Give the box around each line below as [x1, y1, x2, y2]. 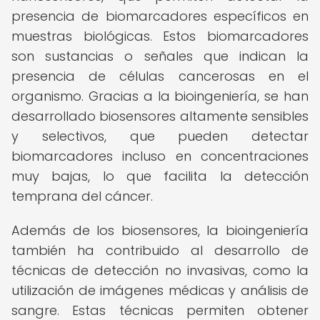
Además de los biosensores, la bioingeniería [11, 221, 309, 239]
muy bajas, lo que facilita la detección [11, 167, 309, 185]
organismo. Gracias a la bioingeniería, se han [11, 87, 309, 105]
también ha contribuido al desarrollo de [11, 241, 309, 259]
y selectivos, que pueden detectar [11, 127, 309, 145]
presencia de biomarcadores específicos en [11, 7, 309, 25]
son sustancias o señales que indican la [11, 47, 309, 65]
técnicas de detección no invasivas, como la [11, 261, 309, 279]
